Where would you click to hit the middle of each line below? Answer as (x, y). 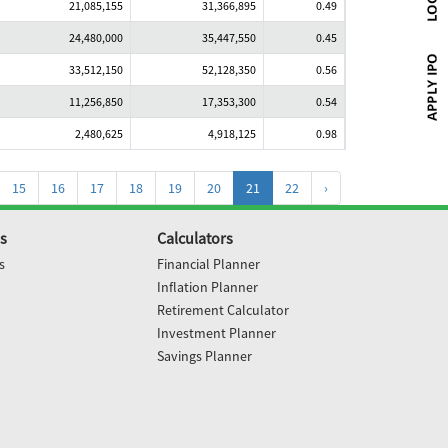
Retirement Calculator (222, 310)
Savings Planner (204, 356)
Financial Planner (208, 264)
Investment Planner (216, 333)
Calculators (194, 238)
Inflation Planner (207, 287)
